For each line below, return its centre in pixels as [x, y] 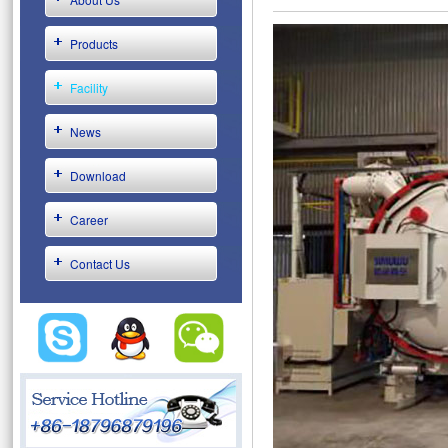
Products [94, 43]
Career [89, 219]
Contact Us [100, 263]
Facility [89, 87]
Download [98, 175]
